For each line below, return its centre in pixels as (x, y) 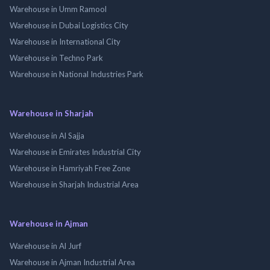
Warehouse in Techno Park (56, 58)
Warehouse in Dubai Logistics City (69, 25)
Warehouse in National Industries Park (77, 74)
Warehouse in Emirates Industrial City (75, 152)
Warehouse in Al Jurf (46, 246)
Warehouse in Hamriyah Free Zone (70, 168)
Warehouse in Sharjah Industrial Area (74, 184)
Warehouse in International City (65, 41)
